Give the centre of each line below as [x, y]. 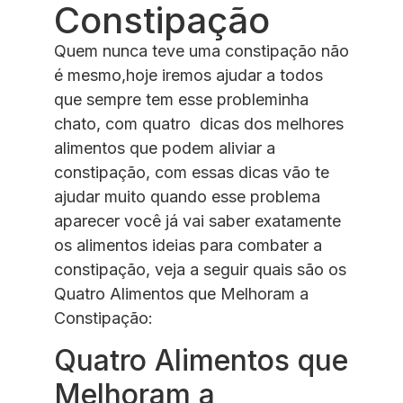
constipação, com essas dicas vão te [192, 173]
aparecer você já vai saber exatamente [197, 221]
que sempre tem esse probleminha [181, 100]
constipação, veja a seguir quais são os [200, 270]
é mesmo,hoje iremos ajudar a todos [188, 76]
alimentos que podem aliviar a [165, 148]
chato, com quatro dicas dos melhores [201, 124]
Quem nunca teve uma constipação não [201, 51]
